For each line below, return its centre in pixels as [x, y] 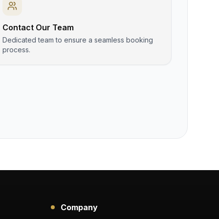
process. [16, 50]
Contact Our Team [38, 27]
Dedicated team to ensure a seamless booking [77, 40]
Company [79, 207]
